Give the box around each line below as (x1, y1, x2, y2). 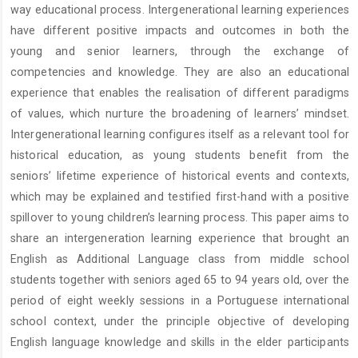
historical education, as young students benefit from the (10, 149, 349, 162)
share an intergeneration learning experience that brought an (10, 232, 349, 245)
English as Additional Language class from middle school (10, 253, 349, 266)
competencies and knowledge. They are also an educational (10, 66, 349, 79)
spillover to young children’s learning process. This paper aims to (10, 211, 349, 225)
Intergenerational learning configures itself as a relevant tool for (10, 128, 349, 141)
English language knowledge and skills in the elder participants (10, 336, 349, 349)
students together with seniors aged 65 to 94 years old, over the (10, 273, 349, 287)
